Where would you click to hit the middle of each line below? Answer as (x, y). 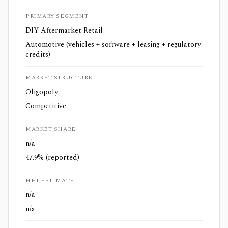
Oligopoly (42, 92)
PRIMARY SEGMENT (57, 16)
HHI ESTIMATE (50, 180)
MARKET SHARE (51, 129)
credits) (38, 55)
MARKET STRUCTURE (59, 78)
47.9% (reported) (52, 158)
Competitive (46, 106)
